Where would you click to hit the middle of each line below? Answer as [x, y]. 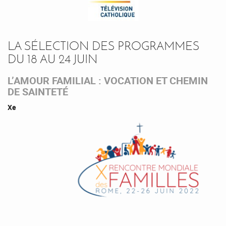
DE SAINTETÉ [38, 92]
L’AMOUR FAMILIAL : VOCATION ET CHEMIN [108, 81]
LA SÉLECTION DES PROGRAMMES [103, 46]
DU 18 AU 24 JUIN [54, 59]
